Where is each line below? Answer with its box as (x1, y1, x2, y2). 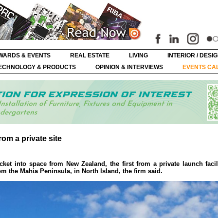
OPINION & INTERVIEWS (95, 64, 163, 71)
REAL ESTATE (70, 52, 109, 59)
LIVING (129, 52, 148, 59)
